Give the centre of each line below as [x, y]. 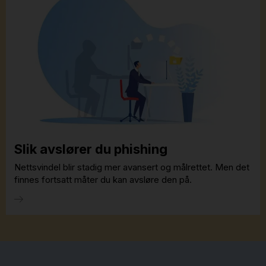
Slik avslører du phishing [91, 149]
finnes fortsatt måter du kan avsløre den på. [104, 180]
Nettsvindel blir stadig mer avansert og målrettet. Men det [132, 167]
